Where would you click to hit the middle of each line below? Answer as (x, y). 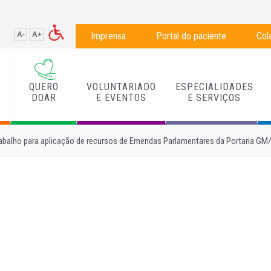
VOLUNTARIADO (121, 87)
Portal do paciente (191, 36)
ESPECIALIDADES (214, 87)
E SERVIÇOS (214, 97)
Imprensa (108, 36)
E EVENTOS (121, 97)
